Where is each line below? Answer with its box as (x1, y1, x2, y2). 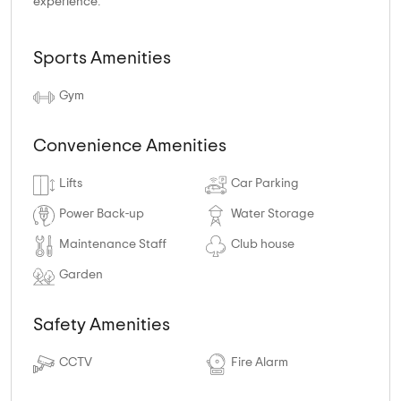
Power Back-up (59, 208, 144, 221)
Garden (59, 269, 103, 282)
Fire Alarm (231, 356, 288, 370)
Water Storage (231, 208, 314, 221)
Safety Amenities (33, 316, 170, 335)
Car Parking (231, 177, 299, 191)
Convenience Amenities (33, 137, 226, 156)
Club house (231, 238, 294, 252)
